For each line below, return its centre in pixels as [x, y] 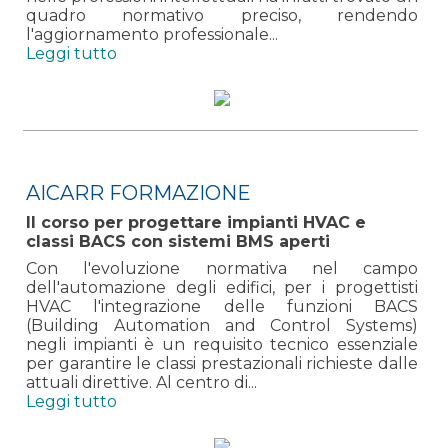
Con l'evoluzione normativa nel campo [222, 268]
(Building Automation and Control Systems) [222, 325]
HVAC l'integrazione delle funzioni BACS [222, 306]
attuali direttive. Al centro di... [141, 382]
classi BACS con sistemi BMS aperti [178, 241]
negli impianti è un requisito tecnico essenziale [222, 344]
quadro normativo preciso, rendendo [222, 15]
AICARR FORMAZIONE [138, 192]
